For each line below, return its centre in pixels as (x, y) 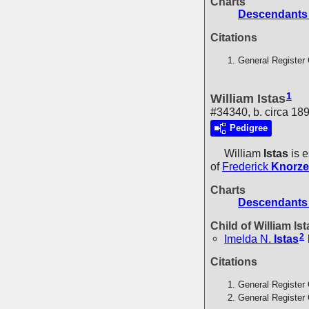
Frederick (245, 166)
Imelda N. (248, 239)
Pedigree (249, 128)
